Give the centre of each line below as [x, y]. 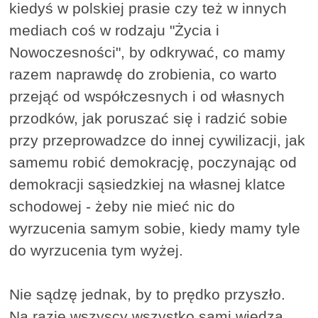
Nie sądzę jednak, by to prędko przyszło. [148, 295]
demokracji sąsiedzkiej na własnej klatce [148, 185]
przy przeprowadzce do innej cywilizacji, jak [158, 141]
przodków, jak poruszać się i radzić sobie [149, 119]
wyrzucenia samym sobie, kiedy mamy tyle [155, 229]
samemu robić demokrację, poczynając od [153, 163]
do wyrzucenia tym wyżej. [97, 251]
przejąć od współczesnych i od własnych [147, 97]
